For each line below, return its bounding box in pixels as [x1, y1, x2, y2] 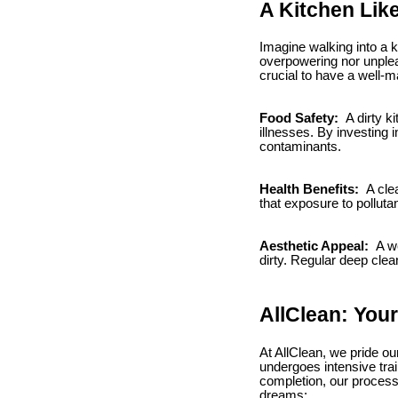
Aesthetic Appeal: [259, 239, 372, 254]
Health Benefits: [259, 182, 362, 197]
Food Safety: [259, 111, 342, 126]
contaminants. [259, 139, 341, 155]
